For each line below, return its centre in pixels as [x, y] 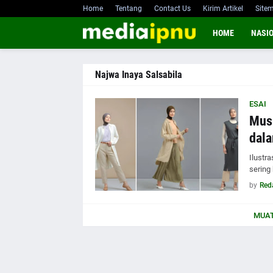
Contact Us [172, 9]
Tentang [128, 9]
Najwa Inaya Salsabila [138, 75]
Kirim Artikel [223, 9]
